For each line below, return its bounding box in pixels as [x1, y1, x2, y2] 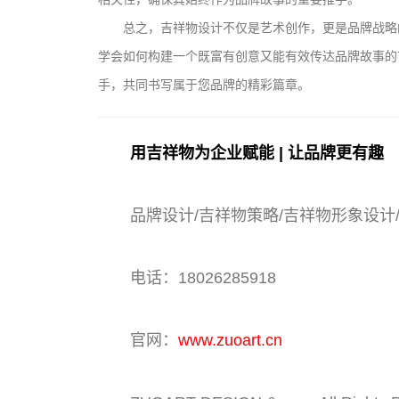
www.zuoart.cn [178, 331, 282, 349]
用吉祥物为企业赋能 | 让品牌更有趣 [130, 144, 384, 162]
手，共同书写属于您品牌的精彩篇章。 [98, 77, 310, 92]
